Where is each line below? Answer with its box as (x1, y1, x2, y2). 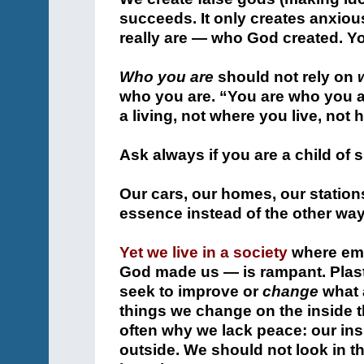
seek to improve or (119, 283, 262, 300)
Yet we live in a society (119, 244, 288, 261)
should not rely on (214, 68, 357, 85)
